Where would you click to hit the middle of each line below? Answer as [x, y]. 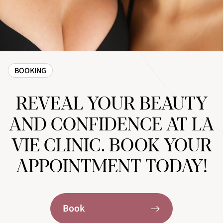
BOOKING [30, 70]
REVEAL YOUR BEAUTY [111, 104]
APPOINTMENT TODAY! [111, 167]
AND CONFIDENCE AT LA [111, 125]
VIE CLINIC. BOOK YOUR [111, 146]
